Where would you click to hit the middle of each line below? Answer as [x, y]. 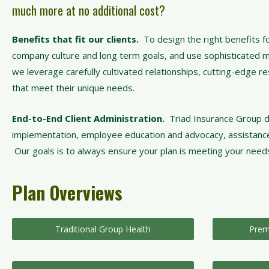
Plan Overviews [67, 192]
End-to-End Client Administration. [91, 118]
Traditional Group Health [103, 229]
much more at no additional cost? [89, 10]
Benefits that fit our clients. [75, 39]
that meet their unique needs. [73, 88]
